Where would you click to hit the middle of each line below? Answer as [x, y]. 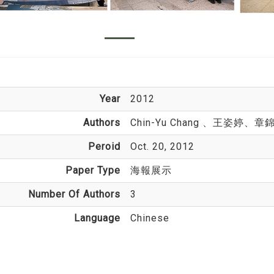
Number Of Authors [74, 194]
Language [97, 218]
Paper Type [93, 170]
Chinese [150, 218]
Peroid [104, 146]
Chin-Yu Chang [166, 122]
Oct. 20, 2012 [162, 146]
